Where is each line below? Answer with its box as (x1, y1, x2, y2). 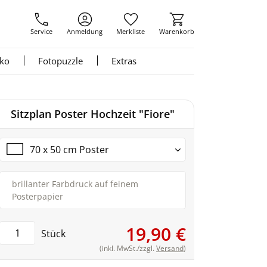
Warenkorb (159, 27, 194, 36)
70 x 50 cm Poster (30, 143, 109, 156)
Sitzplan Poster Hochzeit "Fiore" (11, 107, 175, 121)
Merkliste (116, 27, 145, 36)
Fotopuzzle (38, 55, 83, 67)
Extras (111, 55, 136, 67)
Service (30, 27, 52, 36)
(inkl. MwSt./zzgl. (100, 243, 156, 253)
